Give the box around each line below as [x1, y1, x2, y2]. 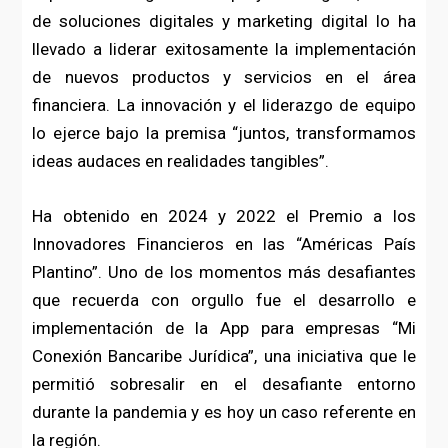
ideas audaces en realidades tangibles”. [32, 151, 334, 172]
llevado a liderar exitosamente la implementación [32, 39, 416, 60]
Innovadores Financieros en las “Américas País [32, 234, 416, 255]
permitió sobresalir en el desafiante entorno [32, 374, 416, 395]
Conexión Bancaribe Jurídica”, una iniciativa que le [32, 346, 416, 367]
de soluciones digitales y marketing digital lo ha [32, 11, 416, 32]
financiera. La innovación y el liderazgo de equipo [32, 95, 416, 116]
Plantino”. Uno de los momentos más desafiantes [32, 262, 416, 283]
